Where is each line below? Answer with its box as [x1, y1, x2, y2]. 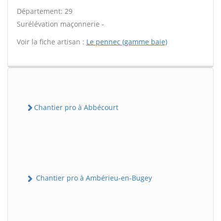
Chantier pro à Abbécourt [34, 103, 118, 112]
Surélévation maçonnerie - [17, 19, 104, 29]
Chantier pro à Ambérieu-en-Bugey [34, 173, 152, 183]
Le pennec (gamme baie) [86, 37, 167, 46]
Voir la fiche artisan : [17, 37, 86, 46]
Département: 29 [17, 6, 73, 16]
